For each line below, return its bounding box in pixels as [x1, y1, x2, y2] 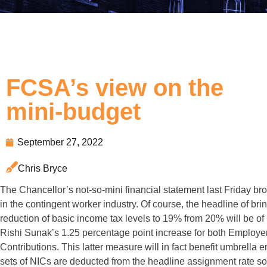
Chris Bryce [18, 163, 67, 173]
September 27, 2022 [17, 137, 103, 147]
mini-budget [6, 98, 141, 125]
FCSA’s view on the [6, 74, 223, 101]
